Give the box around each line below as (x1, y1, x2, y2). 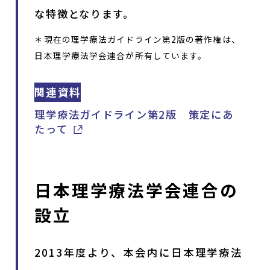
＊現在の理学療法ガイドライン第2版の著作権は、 (34, 33, 240, 45)
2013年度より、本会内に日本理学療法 (34, 244, 243, 260)
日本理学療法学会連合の (34, 177, 239, 202)
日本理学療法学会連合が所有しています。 (34, 49, 207, 61)
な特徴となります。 (34, 6, 134, 22)
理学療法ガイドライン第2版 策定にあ (34, 107, 234, 122)
